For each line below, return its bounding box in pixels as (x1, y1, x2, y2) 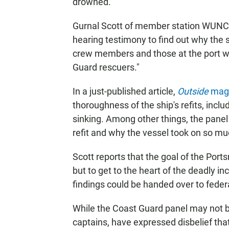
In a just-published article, (73, 86, 177, 97)
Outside (177, 86, 209, 97)
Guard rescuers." (73, 62, 140, 73)
